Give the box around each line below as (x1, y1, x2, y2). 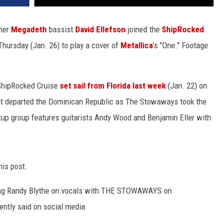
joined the (125, 24, 162, 35)
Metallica (120, 40, 153, 51)
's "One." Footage (153, 40, 208, 51)
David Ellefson (75, 24, 125, 35)
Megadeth (11, 24, 47, 35)
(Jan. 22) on (166, 81, 207, 91)
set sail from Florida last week (60, 81, 166, 91)
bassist (47, 24, 75, 35)
